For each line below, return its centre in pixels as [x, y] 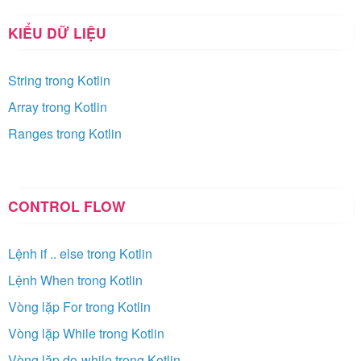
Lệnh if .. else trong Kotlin [80, 253]
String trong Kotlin [59, 80]
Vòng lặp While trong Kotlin [86, 333]
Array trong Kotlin [58, 106]
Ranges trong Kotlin [65, 133]
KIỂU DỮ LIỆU [57, 32]
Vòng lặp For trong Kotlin [79, 306]
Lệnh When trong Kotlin [75, 280]
